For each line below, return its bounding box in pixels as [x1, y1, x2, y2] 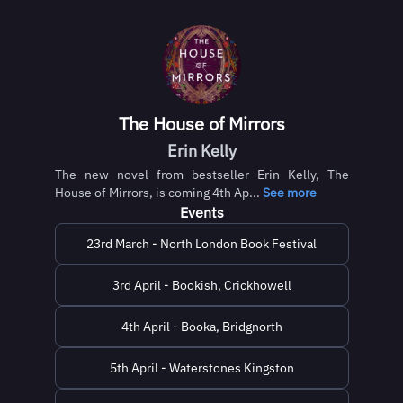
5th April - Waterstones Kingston [109, 360, 294, 376]
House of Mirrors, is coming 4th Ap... [54, 184, 263, 201]
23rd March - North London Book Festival [86, 236, 317, 252]
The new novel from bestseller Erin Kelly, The [54, 166, 349, 183]
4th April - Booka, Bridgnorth [121, 318, 282, 335]
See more [262, 184, 317, 201]
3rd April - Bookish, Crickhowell [112, 277, 291, 293]
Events [179, 203, 224, 221]
